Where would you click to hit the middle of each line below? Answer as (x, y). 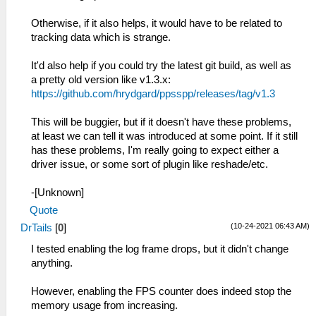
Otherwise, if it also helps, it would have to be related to (157, 23)
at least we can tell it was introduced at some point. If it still (164, 136)
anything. (52, 263)
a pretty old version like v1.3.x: (101, 80)
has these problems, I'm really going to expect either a (155, 150)
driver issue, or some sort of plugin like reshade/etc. (150, 164)
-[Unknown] (57, 193)
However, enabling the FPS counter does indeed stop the (161, 291)
